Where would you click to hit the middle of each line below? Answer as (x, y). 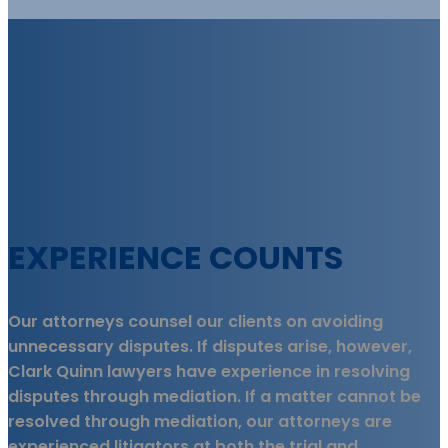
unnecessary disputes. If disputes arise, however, (210, 346)
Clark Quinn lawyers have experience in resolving (209, 371)
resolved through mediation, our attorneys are (200, 421)
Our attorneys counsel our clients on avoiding (195, 321)
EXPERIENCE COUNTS (175, 257)
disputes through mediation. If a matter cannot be (214, 396)
